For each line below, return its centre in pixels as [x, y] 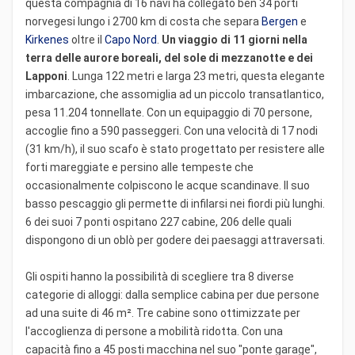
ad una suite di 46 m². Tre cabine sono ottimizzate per [163, 313]
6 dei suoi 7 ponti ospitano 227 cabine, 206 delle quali [158, 221]
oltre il [87, 39]
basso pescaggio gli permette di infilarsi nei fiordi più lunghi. [175, 203]
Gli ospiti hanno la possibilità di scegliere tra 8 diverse [160, 276]
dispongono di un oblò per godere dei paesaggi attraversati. [175, 240]
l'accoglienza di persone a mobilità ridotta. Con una [154, 331]
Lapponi [46, 76]
